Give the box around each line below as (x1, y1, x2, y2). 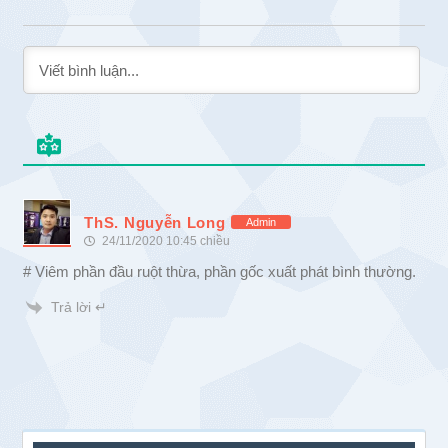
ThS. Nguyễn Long (84, 213, 226, 231)
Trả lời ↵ (51, 298, 108, 315)
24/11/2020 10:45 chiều (99, 233, 231, 248)
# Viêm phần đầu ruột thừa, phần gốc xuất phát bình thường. (23, 262, 417, 280)
